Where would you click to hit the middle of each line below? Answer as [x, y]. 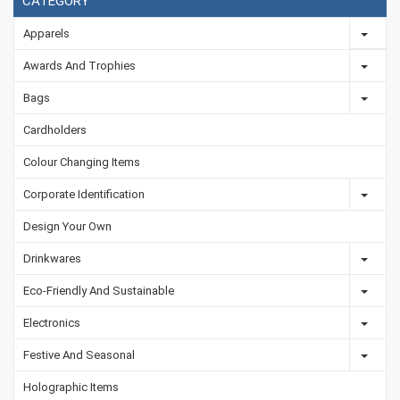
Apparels [46, 33]
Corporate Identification [84, 194]
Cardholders [55, 130]
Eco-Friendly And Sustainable [99, 291]
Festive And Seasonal [79, 355]
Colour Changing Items [82, 162]
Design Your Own [67, 226]
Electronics [52, 323]
